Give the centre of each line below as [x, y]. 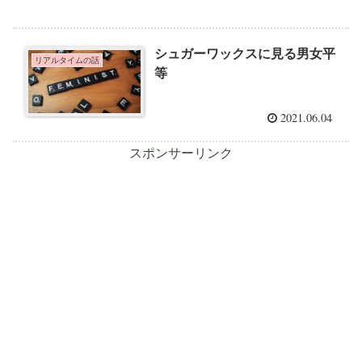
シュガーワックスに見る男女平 [245, 54]
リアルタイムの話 [67, 61]
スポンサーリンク [181, 153]
